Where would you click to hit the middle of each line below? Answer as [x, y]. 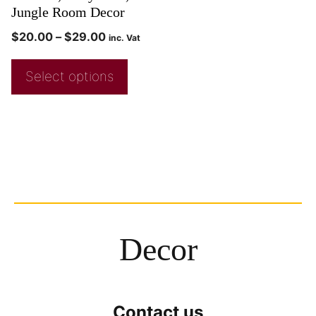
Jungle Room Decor [68, 12]
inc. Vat [124, 38]
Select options [69, 77]
